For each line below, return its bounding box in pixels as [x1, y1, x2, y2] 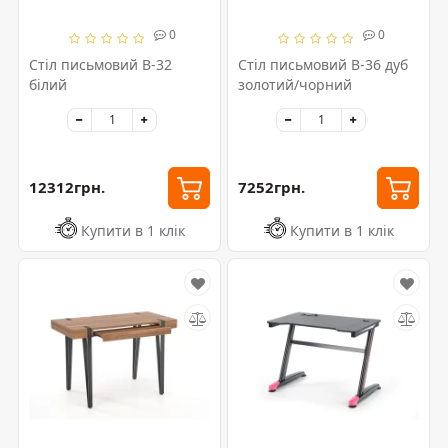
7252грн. [238, 177, 305, 198]
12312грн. [29, 177, 105, 198]
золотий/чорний [238, 74, 352, 94]
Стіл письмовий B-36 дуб [238, 54, 408, 74]
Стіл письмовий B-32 [29, 54, 172, 74]
